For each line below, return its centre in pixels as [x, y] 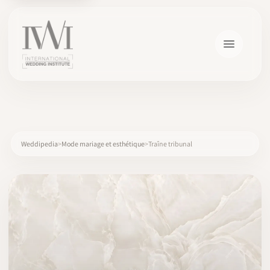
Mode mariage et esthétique [103, 144]
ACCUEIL [30, 202]
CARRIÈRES [35, 232]
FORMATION [36, 262]
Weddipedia [39, 144]
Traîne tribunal [170, 144]
